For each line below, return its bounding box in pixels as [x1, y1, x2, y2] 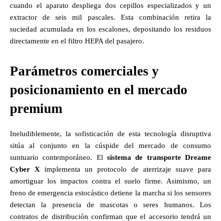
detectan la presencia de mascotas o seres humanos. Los [10, 200, 211, 209]
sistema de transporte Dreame [107, 153, 211, 161]
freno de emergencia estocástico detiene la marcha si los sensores [10, 188, 211, 197]
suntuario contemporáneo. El [10, 153, 107, 161]
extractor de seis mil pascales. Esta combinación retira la [10, 13, 211, 21]
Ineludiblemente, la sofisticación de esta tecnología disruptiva [10, 129, 211, 138]
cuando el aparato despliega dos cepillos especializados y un [10, 1, 211, 9]
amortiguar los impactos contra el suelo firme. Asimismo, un [10, 177, 211, 185]
